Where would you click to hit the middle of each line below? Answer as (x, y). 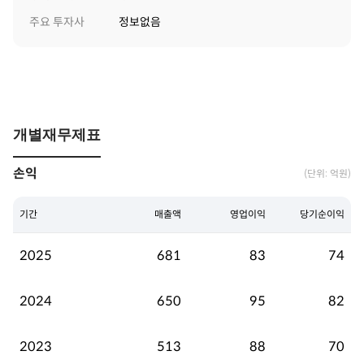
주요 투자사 (57, 22)
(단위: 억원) (327, 173)
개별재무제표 (57, 135)
